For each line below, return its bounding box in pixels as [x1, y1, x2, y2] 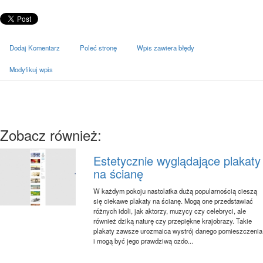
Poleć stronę [80, 42, 117, 52]
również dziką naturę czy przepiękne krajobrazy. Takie [93, 215, 252, 225]
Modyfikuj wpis [9, 64, 53, 74]
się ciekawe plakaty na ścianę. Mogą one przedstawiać [93, 195, 254, 205]
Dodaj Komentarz [9, 42, 60, 52]
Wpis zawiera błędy [137, 42, 194, 52]
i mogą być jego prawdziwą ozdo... [93, 235, 194, 245]
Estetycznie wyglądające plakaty [93, 151, 261, 169]
